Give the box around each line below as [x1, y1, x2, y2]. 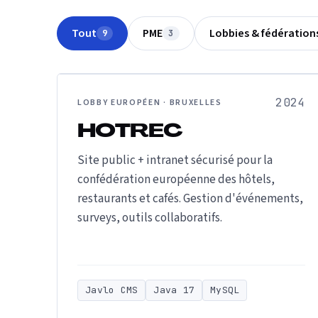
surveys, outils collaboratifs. [77, 209, 222, 226]
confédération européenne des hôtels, [77, 171, 275, 188]
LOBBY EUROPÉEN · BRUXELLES [77, 97, 222, 109]
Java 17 [153, 284, 195, 296]
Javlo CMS [85, 284, 138, 296]
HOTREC [77, 123, 183, 142]
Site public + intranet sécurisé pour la [77, 152, 273, 169]
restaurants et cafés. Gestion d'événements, [77, 190, 303, 207]
